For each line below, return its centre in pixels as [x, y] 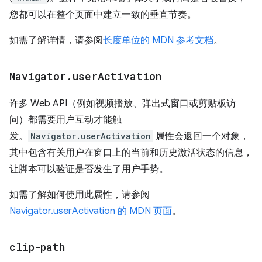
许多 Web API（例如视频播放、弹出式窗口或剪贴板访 [123, 104]
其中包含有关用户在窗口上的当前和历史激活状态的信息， [131, 153]
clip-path [37, 247]
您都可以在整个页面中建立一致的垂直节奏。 [103, 15]
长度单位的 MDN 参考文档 [158, 40]
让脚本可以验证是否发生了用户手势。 [89, 169]
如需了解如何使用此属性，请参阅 [80, 195]
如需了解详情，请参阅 [56, 40]
